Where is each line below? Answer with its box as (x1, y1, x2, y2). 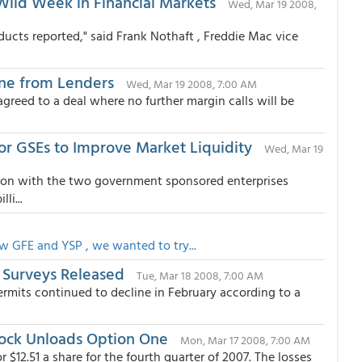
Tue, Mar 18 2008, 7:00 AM (137, 267, 263, 284)
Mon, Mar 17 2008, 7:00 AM (180, 331, 310, 348)
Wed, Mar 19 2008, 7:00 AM (126, 75, 257, 92)
